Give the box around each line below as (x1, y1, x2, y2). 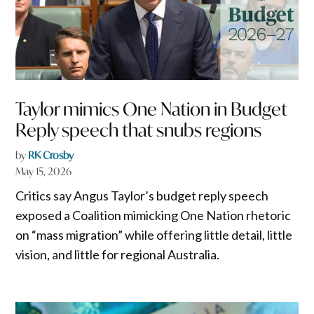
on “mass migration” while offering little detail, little (15, 226, 293, 243)
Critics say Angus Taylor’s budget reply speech (15, 187, 269, 203)
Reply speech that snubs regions (15, 118, 262, 142)
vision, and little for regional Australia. (15, 246, 220, 262)
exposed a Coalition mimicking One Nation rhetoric (15, 207, 292, 223)
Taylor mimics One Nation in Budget (15, 97, 288, 121)
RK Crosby (28, 148, 74, 162)
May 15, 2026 (15, 164, 72, 178)
